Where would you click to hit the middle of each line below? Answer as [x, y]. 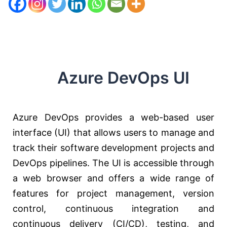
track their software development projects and [113, 148]
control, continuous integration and [113, 209]
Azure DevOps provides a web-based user [113, 118]
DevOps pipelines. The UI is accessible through [113, 163]
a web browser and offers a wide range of [113, 178]
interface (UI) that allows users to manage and [113, 133]
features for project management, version [113, 194]
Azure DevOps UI [101, 78]
